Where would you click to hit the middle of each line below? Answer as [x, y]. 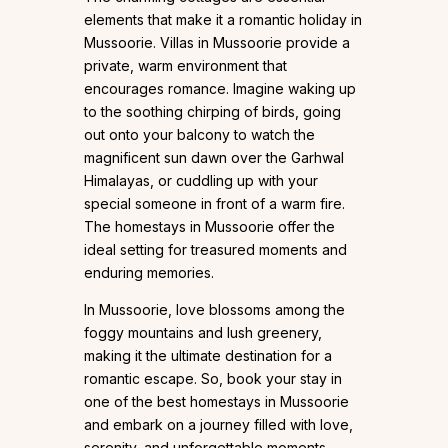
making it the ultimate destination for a [208, 355]
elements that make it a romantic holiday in [223, 19]
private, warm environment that [185, 65]
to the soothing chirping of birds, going [212, 111]
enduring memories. [149, 272]
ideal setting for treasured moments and [215, 249]
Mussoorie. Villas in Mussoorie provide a [217, 42]
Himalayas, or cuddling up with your [201, 180]
